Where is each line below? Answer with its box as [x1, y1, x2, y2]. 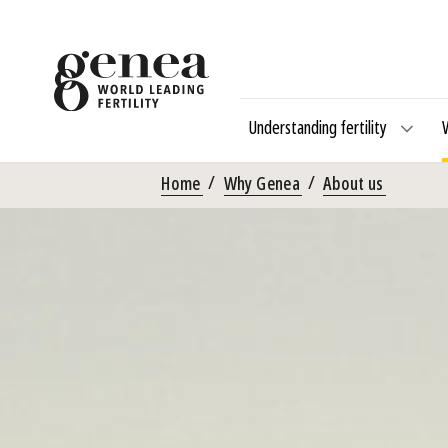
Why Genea [223, 171, 300, 197]
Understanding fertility [247, 115, 387, 141]
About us [322, 171, 384, 197]
